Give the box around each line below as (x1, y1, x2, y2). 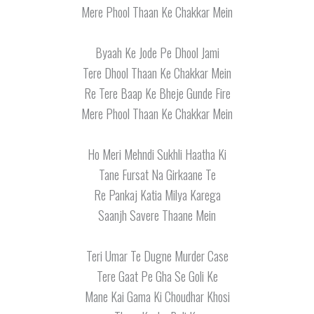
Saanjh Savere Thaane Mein (98, 205, 216, 224)
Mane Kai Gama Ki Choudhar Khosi (84, 287, 230, 306)
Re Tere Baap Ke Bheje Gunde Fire (83, 84, 231, 103)
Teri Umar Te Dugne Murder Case (86, 246, 228, 265)
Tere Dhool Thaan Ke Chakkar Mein (83, 64, 231, 83)
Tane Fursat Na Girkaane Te (98, 165, 216, 184)
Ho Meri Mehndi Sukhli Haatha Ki (88, 144, 226, 163)
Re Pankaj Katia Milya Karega (93, 185, 221, 204)
